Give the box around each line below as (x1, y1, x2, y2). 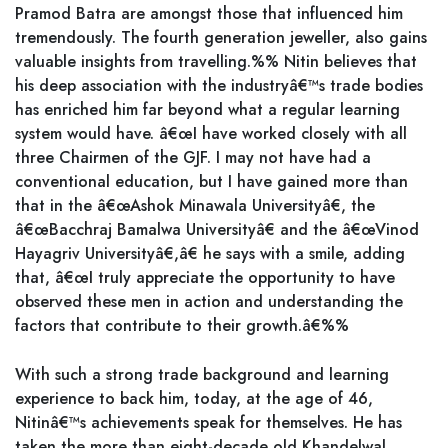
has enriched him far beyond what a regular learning (15, 98, 400, 121)
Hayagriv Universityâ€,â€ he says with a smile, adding (15, 242, 405, 265)
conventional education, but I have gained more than (15, 170, 408, 193)
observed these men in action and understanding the (15, 290, 403, 313)
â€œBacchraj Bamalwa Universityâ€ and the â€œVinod (15, 218, 419, 241)
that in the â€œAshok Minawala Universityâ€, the (15, 194, 375, 217)
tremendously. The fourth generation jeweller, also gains (15, 26, 427, 49)
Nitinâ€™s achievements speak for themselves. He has (15, 411, 402, 434)
